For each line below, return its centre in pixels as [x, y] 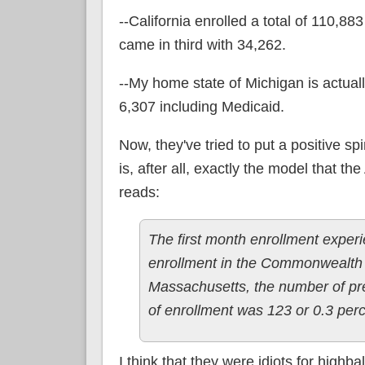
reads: [139, 192]
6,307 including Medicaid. [201, 106]
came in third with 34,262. [202, 44]
